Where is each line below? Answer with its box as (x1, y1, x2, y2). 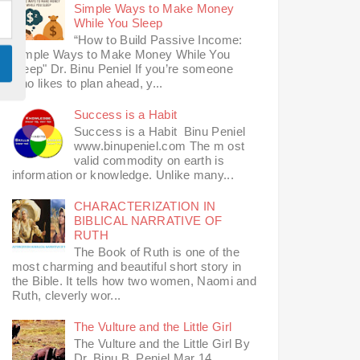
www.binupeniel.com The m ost (73, 139, 245, 153)
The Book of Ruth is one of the (73, 245, 239, 260)
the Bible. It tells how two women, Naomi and (11, 274, 257, 288)
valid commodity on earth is (73, 153, 224, 168)
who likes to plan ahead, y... (11, 76, 163, 91)
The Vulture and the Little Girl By (73, 337, 251, 351)
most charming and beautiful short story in (11, 260, 242, 274)
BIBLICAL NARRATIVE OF (73, 214, 223, 228)
